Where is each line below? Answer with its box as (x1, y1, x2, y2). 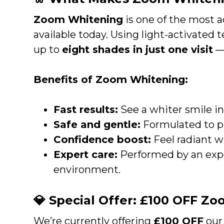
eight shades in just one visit (62, 43, 213, 55)
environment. (53, 163, 121, 175)
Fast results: (53, 103, 118, 115)
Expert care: (53, 148, 118, 160)
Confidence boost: (53, 133, 151, 145)
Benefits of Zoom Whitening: (33, 73, 188, 85)
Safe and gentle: (53, 118, 141, 130)
